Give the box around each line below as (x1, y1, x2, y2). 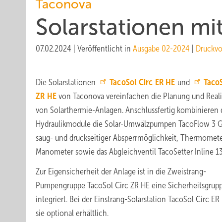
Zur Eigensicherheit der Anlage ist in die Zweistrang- (36, 166, 206, 176)
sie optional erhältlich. (36, 208, 109, 218)
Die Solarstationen (36, 77, 98, 87)
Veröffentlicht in (77, 44, 133, 54)
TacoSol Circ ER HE (110, 77, 175, 87)
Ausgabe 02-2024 (133, 44, 190, 54)
